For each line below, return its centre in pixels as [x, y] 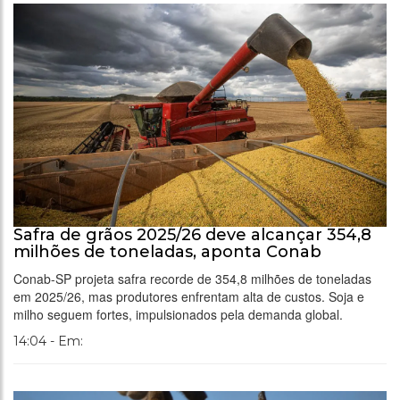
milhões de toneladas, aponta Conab [167, 251]
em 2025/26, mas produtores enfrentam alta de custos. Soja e [189, 296]
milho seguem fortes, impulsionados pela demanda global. [178, 314]
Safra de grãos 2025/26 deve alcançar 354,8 [192, 234]
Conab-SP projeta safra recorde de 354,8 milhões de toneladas [192, 278]
